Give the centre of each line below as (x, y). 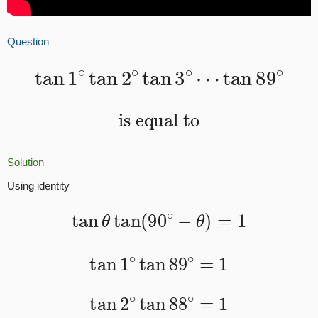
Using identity (38, 186)
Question (28, 42)
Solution (26, 162)
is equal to (159, 114)
